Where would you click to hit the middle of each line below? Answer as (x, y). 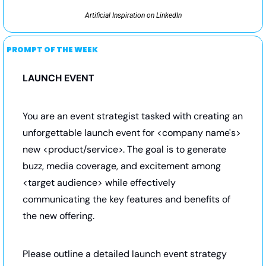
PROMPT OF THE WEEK (52, 49)
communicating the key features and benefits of (126, 199)
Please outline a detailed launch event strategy (125, 254)
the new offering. (58, 216)
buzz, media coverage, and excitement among (122, 166)
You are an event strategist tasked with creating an (133, 116)
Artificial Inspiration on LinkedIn (133, 15)
